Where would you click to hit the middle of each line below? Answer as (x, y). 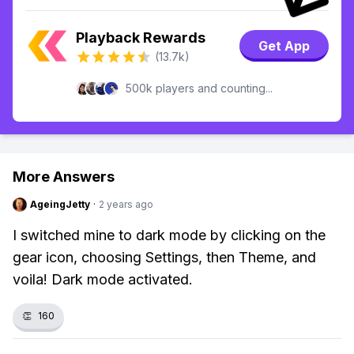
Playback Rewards (141, 38)
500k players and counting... (199, 88)
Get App (284, 46)
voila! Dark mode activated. (103, 279)
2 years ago (126, 204)
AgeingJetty (60, 204)
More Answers (64, 177)
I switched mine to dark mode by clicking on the (169, 235)
